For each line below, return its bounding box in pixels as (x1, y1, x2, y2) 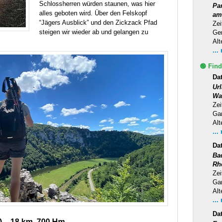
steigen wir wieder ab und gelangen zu (39, 28, 148, 36)
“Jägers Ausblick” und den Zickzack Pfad (39, 18, 157, 26)
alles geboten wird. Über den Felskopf (39, 9, 147, 17)
